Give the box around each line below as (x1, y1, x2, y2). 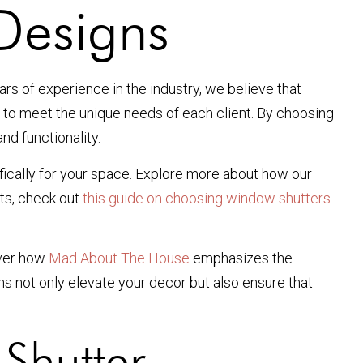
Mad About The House (49, 249, 190, 267)
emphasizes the (190, 249, 293, 267)
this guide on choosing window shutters (83, 189, 331, 207)
